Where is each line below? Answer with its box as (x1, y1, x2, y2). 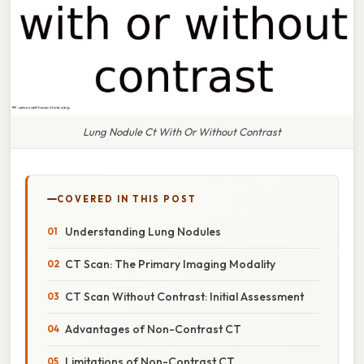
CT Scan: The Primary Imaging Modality (65, 256, 275, 271)
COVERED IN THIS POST (57, 193, 197, 205)
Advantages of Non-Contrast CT (65, 321, 241, 336)
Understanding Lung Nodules (65, 223, 221, 239)
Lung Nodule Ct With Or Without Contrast (83, 124, 281, 138)
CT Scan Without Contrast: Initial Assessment (65, 288, 304, 304)
